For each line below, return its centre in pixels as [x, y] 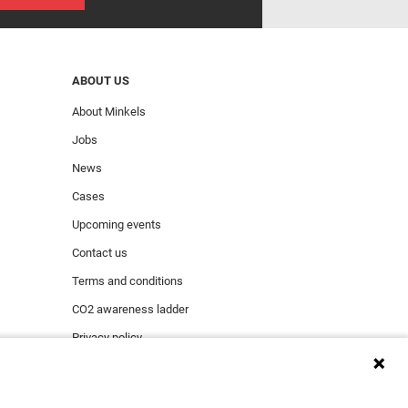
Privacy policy [107, 337]
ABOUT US [101, 80]
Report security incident [133, 365]
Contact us [100, 252]
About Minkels [109, 111]
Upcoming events [117, 224]
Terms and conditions [127, 280]
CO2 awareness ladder [130, 309]
